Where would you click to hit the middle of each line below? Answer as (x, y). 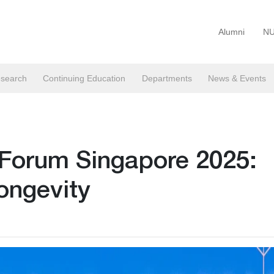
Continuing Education (84, 78)
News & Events (237, 78)
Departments (167, 78)
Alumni (231, 32)
